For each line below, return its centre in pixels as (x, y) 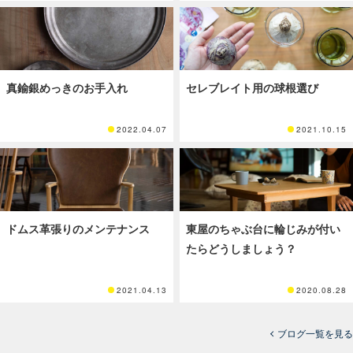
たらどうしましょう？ (241, 249)
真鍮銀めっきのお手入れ (67, 88)
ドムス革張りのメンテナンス (78, 229)
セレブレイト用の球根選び (252, 88)
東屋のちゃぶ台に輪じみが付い (263, 229)
